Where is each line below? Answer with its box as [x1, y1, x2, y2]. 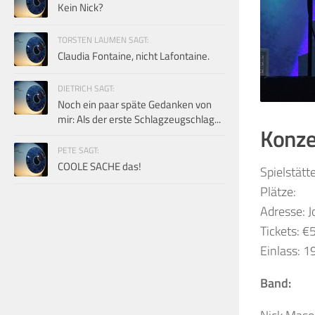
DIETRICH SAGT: [58, 81, 115, 95]
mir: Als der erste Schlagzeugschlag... [58, 110, 221, 127]
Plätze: [260, 181, 296, 201]
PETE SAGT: [58, 143, 99, 157]
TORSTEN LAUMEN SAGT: [58, 32, 149, 46]
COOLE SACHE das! [58, 157, 141, 174]
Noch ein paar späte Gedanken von [58, 96, 212, 112]
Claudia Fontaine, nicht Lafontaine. [58, 47, 210, 64]
